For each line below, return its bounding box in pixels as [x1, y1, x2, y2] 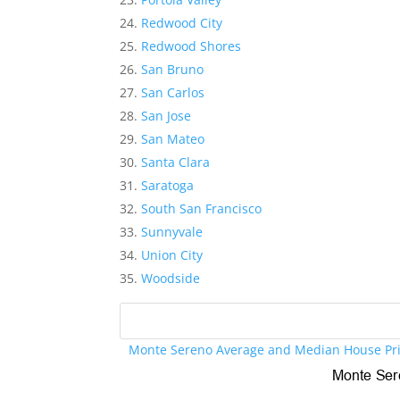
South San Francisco [141, 200, 262, 218]
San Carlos [141, 84, 205, 102]
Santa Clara [141, 154, 211, 171]
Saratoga [141, 177, 195, 195]
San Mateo [141, 130, 205, 148]
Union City [141, 246, 204, 264]
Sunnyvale [141, 223, 204, 241]
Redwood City [141, 14, 223, 32]
